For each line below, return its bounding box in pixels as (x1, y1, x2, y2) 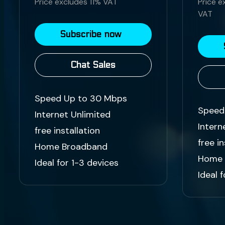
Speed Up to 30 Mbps (35, 92, 127, 105)
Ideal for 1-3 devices (35, 157, 119, 169)
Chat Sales (70, 60, 116, 71)
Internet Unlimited (35, 108, 110, 121)
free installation (35, 125, 100, 137)
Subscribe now (60, 29, 122, 40)
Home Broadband (35, 141, 107, 153)
